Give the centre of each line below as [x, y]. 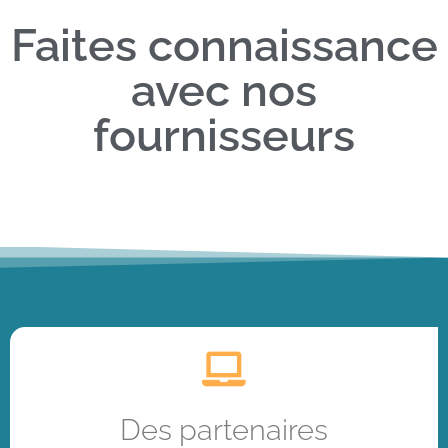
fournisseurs [224, 135]
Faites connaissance [224, 45]
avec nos [224, 90]
